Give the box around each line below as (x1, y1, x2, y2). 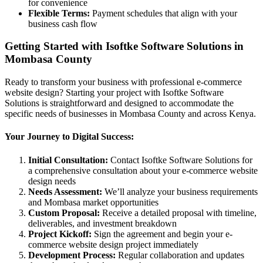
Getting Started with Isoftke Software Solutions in (5, 40, 244, 53)
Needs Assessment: (28, 186, 102, 197)
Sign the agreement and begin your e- (92, 228, 232, 239)
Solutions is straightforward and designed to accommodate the (5, 98, 234, 109)
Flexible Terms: (28, 8, 90, 18)
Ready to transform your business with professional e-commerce (5, 77, 242, 87)
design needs (28, 176, 76, 186)
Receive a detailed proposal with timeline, (100, 207, 257, 218)
